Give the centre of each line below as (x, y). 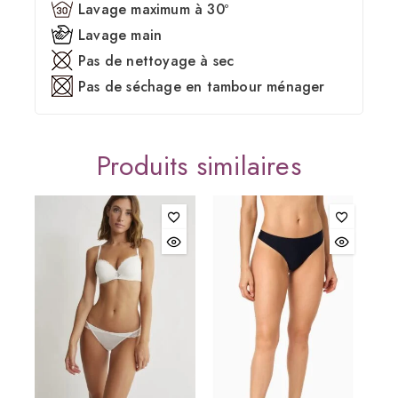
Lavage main (120, 35)
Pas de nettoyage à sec (156, 60)
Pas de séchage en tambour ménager (202, 86)
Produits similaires (199, 165)
